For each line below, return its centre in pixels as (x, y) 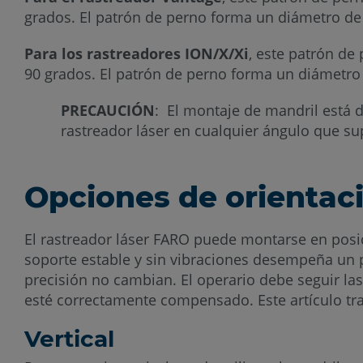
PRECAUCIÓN (108, 111)
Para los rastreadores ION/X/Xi (137, 54)
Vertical (69, 339)
